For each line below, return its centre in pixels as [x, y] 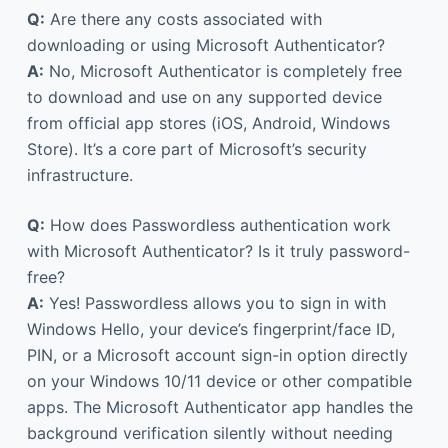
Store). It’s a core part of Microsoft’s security [196, 148]
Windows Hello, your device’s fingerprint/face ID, [210, 328]
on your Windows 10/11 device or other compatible [219, 380]
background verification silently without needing [209, 432]
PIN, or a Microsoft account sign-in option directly [217, 354]
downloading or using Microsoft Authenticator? [205, 44]
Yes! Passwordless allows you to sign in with [214, 302]
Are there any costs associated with [183, 18]
